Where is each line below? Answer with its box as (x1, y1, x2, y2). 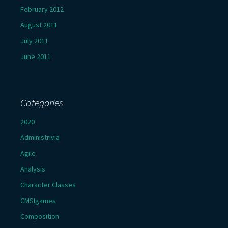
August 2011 (20, 20, 58, 30)
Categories (20, 96, 63, 109)
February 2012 (20, 5, 64, 14)
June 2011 (20, 52, 51, 62)
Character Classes (20, 180, 76, 190)
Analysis (20, 164, 45, 174)
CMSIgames (20, 196, 56, 206)
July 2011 (20, 36, 48, 46)
